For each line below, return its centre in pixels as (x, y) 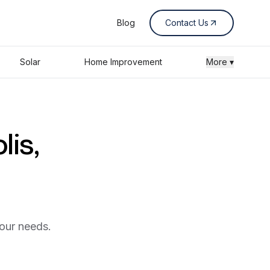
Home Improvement (123, 62)
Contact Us (187, 23)
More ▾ (220, 62)
